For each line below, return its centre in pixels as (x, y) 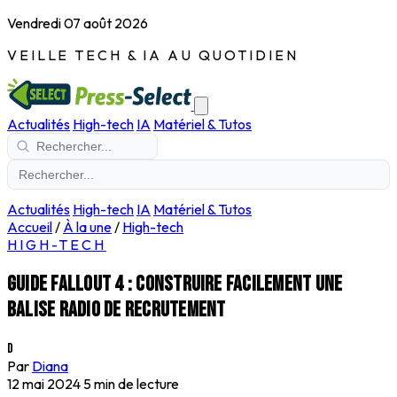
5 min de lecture (131, 383)
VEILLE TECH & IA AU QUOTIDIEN (153, 55)
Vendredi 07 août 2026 (78, 23)
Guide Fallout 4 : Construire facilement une (175, 284)
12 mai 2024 (44, 383)
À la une (87, 227)
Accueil (30, 227)
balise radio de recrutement (117, 309)
